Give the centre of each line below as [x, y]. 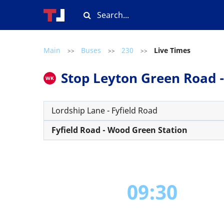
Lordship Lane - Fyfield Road [104, 110]
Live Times [172, 50]
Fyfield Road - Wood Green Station [119, 130]
